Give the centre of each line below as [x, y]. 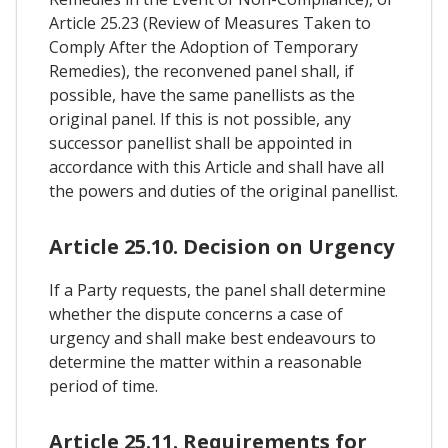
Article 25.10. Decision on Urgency [221, 246]
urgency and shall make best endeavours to [212, 337]
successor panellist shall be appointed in [200, 142]
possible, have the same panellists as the [202, 94]
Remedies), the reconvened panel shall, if [201, 70]
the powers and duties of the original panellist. [223, 190]
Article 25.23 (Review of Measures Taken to [210, 22]
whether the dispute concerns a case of [196, 313]
